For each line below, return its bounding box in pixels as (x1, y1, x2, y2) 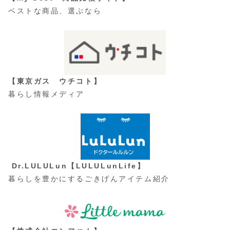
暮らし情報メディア (8, 90, 85, 99)
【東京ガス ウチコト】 (8, 77, 102, 86)
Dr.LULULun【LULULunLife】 (11, 162, 146, 170)
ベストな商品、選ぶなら (8, 7, 102, 15)
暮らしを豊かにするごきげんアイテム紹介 (8, 175, 170, 183)
